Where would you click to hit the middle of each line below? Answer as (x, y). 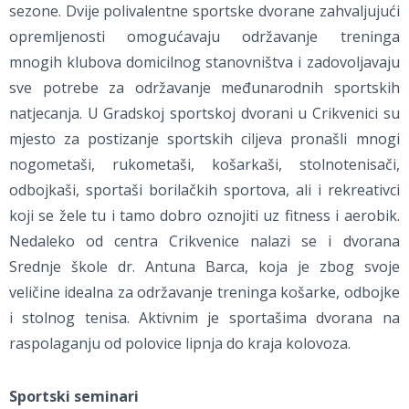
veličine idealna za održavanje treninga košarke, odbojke (204, 293)
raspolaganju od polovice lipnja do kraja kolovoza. (180, 344)
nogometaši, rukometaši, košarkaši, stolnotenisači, (204, 165)
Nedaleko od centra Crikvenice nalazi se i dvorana (204, 241)
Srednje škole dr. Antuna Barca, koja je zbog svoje (204, 267)
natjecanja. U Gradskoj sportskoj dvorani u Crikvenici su (204, 114)
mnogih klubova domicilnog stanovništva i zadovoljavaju (204, 63)
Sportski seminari (74, 397)
